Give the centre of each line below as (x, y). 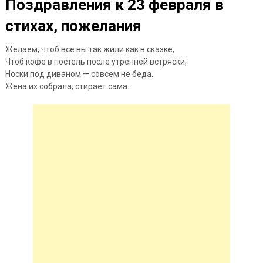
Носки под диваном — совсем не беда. (79, 74)
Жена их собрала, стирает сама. (67, 86)
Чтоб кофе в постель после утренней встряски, (96, 61)
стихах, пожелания (73, 26)
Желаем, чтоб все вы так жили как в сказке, (90, 49)
